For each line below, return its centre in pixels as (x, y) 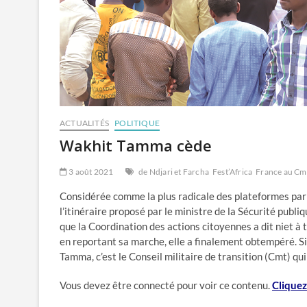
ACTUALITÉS (84, 123)
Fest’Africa (233, 172)
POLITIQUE (137, 123)
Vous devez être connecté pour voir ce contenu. (166, 285)
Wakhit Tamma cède (136, 145)
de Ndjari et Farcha (174, 172)
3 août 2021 (90, 172)
